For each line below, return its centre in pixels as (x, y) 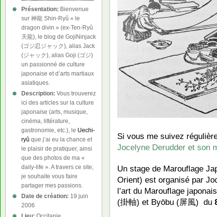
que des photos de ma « (53, 158)
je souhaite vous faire (49, 176)
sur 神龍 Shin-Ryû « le (51, 18)
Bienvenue (74, 9)
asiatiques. (36, 83)
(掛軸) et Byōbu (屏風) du (166, 202)
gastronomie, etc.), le (49, 130)
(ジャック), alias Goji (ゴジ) (57, 55)
